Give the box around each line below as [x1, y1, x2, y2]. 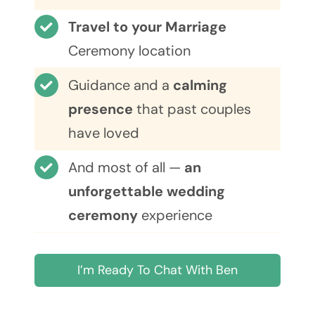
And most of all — [67, 158, 184, 177]
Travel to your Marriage [67, 18, 226, 37]
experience [137, 206, 212, 225]
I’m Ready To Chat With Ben [77, 262, 238, 279]
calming [172, 76, 227, 95]
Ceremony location [67, 41, 191, 60]
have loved [67, 124, 139, 143]
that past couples [132, 100, 251, 119]
